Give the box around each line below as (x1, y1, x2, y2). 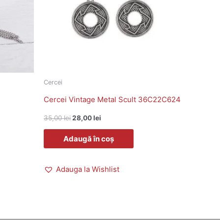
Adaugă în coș (63, 134, 114, 143)
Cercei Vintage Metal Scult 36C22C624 (44, 95, 181, 105)
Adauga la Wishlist (56, 165, 119, 174)
